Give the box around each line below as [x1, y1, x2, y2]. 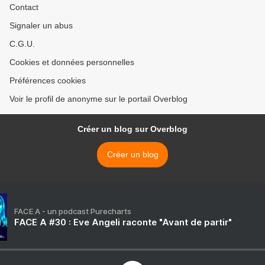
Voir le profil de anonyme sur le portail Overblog [9, 94, 188, 104]
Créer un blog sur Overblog [77, 124, 188, 134]
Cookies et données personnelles [9, 57, 134, 67]
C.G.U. [9, 39, 35, 49]
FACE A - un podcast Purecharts [14, 206, 131, 216]
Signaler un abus [9, 21, 73, 31]
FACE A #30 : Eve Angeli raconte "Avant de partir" [14, 216, 232, 228]
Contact [9, 2, 38, 12]
